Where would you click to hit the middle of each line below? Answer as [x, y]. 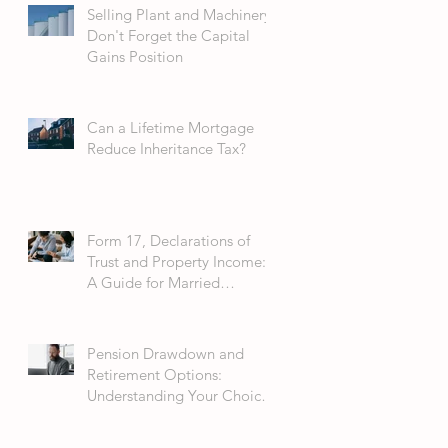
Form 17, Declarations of [168, 241]
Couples [114, 304]
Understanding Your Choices [181, 396]
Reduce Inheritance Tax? [166, 149]
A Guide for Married [153, 283]
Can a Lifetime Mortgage [170, 128]
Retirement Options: [154, 375]
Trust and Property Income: [176, 262]
